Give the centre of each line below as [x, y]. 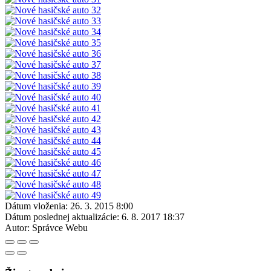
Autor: [17, 227]
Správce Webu [60, 227]
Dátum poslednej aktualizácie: [62, 217]
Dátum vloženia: [36, 206]
